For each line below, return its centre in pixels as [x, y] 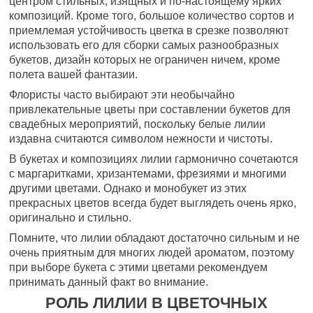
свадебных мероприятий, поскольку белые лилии [137, 124]
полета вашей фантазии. [73, 75]
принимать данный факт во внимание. [108, 282]
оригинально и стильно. [70, 218]
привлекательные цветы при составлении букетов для [150, 110]
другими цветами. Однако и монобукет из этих [128, 189]
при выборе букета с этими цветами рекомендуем [138, 268]
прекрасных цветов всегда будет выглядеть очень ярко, [152, 203]
